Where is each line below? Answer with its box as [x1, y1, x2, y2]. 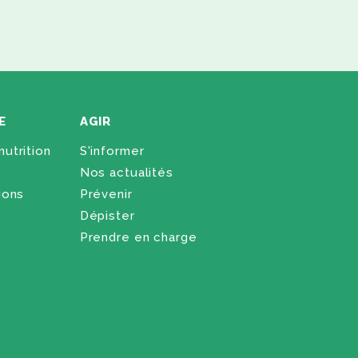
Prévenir [79, 186, 133, 201]
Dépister [79, 208, 135, 223]
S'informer [79, 143, 145, 158]
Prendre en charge [79, 229, 197, 245]
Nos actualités [79, 165, 173, 180]
